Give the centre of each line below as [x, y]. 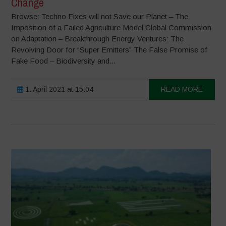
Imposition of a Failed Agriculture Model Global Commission [111, 28]
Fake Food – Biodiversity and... [64, 61]
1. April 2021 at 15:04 [59, 90]
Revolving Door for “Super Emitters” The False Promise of [109, 50]
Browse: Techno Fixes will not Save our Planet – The [100, 17]
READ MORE [182, 90]
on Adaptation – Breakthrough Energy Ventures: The [98, 39]
